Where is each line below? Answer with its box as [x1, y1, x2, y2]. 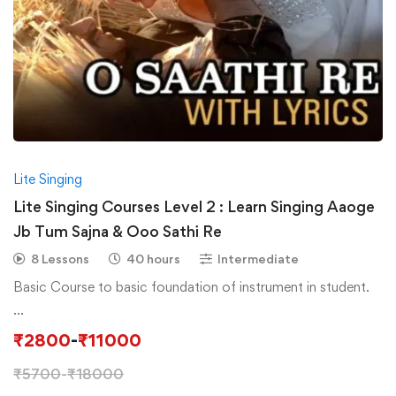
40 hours [126, 250, 180, 266]
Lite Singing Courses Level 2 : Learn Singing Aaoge [13, 196, 375, 216]
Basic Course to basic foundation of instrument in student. [13, 278, 369, 295]
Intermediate [217, 250, 299, 266]
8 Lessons [31, 250, 89, 266]
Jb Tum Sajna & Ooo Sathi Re [13, 221, 222, 240]
